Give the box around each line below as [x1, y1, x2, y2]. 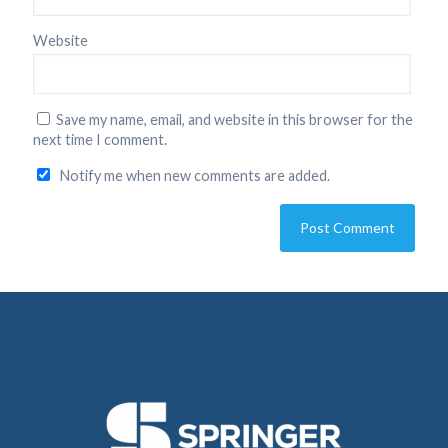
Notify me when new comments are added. [59, 166, 330, 184]
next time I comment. [33, 131, 167, 148]
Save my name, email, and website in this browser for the [56, 111, 413, 128]
